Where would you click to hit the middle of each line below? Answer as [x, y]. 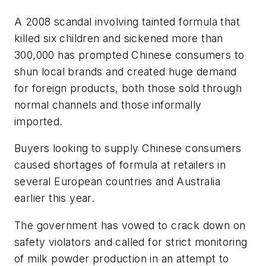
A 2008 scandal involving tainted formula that [127, 21]
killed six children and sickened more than [119, 38]
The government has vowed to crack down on [130, 225]
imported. [39, 121]
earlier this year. [55, 198]
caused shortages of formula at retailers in [120, 165]
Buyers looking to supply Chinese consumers [128, 148]
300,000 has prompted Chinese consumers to [129, 55]
